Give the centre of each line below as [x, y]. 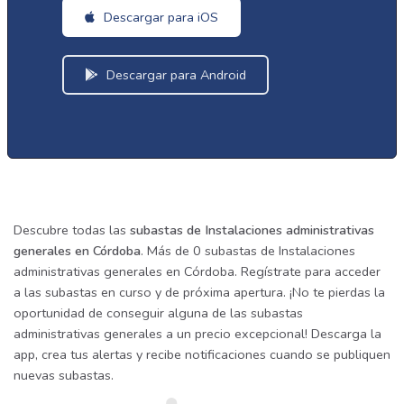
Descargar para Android [174, 75]
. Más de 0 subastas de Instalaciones [248, 251]
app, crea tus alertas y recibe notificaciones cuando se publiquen [202, 354]
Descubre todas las [72, 230]
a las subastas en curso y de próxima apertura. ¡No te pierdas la [199, 292]
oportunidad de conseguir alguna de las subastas [158, 313]
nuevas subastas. [64, 375]
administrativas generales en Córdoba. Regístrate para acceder [197, 271]
